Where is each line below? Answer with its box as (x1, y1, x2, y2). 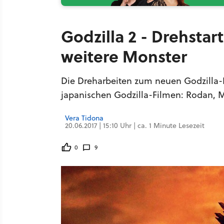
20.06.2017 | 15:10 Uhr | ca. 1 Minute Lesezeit (65, 120, 204, 130)
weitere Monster (61, 44, 187, 67)
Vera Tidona (65, 113, 103, 123)
